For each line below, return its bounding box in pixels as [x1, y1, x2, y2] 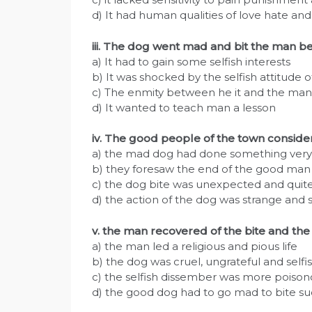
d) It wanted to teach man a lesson [92, 100, 276, 114]
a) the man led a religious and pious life [92, 239, 297, 253]
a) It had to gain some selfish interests [92, 54, 290, 68]
